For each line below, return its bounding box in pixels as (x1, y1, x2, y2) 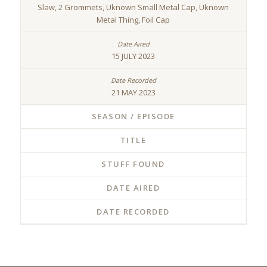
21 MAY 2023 (111, 87, 156, 98)
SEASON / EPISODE (91, 111, 175, 122)
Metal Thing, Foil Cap (97, 14, 170, 26)
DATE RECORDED (97, 206, 170, 218)
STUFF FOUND (101, 159, 165, 170)
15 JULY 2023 (111, 51, 156, 62)
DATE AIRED (107, 182, 160, 194)
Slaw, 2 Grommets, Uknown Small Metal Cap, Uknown (38, 2, 229, 13)
